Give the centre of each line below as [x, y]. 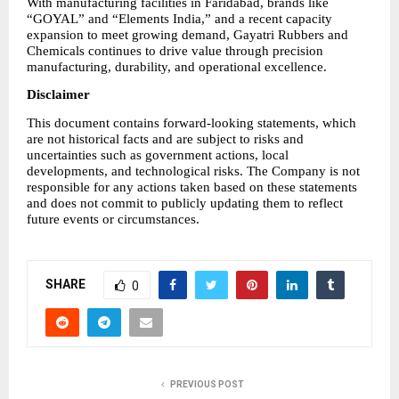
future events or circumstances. [113, 219]
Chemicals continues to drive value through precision [175, 51]
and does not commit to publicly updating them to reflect [185, 203]
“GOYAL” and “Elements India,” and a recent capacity [179, 19]
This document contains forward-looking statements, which [191, 122]
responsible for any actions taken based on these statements [192, 187]
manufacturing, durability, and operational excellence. [177, 67]
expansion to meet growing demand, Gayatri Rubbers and [187, 35]
